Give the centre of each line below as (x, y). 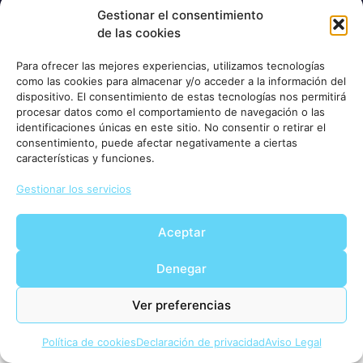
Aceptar (181, 232)
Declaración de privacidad (200, 342)
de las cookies (139, 33)
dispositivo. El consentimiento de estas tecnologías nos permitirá (181, 96)
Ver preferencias (181, 305)
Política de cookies (89, 342)
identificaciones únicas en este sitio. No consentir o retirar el (171, 127)
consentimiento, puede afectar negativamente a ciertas (157, 143)
